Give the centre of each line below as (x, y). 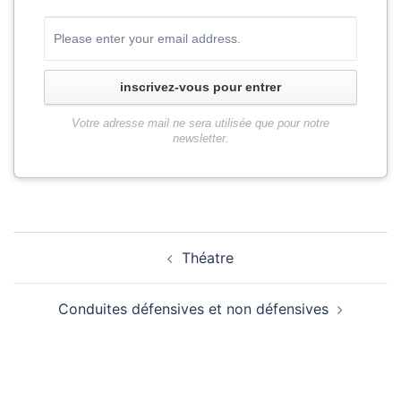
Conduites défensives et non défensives (193, 308)
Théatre (208, 257)
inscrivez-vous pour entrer (200, 86)
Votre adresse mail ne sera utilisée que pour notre (200, 123)
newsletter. (200, 138)
